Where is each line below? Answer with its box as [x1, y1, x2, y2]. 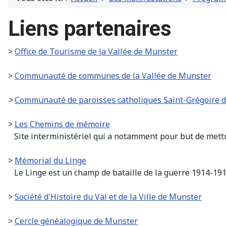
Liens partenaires [8, 16, 172, 41]
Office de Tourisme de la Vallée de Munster [15, 45, 178, 57]
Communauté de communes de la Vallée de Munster [15, 70, 211, 81]
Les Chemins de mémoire [15, 118, 110, 130]
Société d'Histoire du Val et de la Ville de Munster [15, 191, 202, 202]
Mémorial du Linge [15, 154, 86, 166]
